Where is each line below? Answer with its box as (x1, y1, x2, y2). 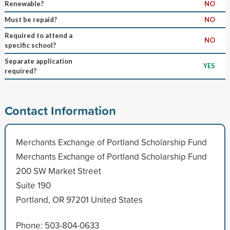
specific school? (4, 41, 56, 49)
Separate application (4, 56, 72, 65)
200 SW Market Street (15, 164, 101, 177)
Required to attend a (4, 31, 72, 40)
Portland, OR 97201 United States (15, 193, 143, 205)
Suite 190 (15, 179, 51, 191)
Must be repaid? (4, 15, 57, 24)
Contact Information (4, 101, 116, 119)
